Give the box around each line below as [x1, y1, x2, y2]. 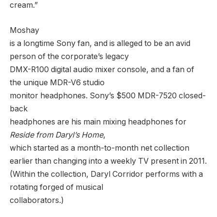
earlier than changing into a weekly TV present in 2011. [10, 156, 207, 166]
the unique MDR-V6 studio [10, 77, 105, 87]
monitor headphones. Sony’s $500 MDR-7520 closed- [10, 91, 206, 100]
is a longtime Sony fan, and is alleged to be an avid [10, 38, 190, 48]
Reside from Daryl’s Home [10, 130, 103, 139]
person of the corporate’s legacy [10, 51, 129, 61]
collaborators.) [10, 195, 64, 205]
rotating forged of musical [10, 182, 103, 192]
